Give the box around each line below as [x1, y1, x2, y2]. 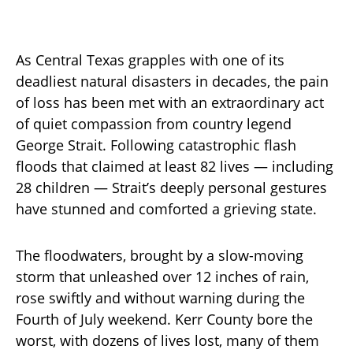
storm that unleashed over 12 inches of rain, [16, 266, 309, 286]
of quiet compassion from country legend [16, 113, 292, 133]
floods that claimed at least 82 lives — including [16, 156, 333, 176]
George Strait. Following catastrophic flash [16, 135, 296, 154]
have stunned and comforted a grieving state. [16, 199, 317, 218]
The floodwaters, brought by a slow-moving [16, 245, 303, 265]
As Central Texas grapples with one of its [16, 50, 284, 69]
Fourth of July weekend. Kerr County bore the [16, 309, 313, 329]
